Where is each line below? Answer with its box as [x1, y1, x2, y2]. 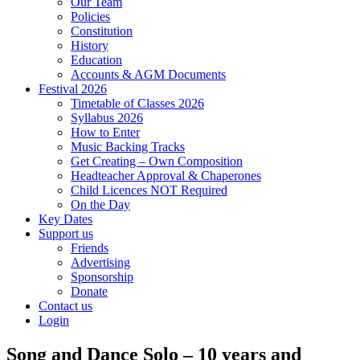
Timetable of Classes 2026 [71, 96, 204, 110]
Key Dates [39, 211, 92, 226]
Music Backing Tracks [71, 139, 185, 153]
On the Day [71, 197, 130, 211]
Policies [71, 9, 110, 23]
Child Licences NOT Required [71, 182, 227, 197]
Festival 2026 [39, 81, 107, 96]
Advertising [71, 255, 130, 269]
